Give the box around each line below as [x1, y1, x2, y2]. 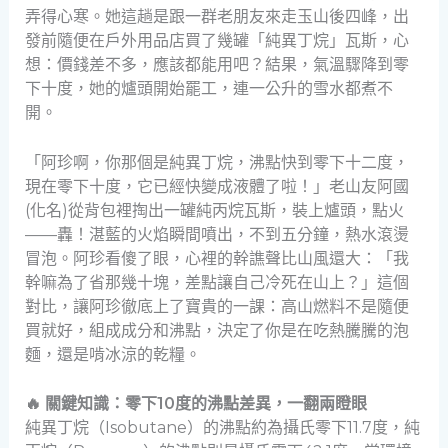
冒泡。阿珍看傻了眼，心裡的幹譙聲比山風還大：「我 [24, 248, 409, 268]
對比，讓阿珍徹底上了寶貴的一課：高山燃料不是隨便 [24, 296, 409, 316]
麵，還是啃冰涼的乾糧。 [24, 344, 201, 364]
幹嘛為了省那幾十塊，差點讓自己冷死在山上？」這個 [24, 272, 409, 292]
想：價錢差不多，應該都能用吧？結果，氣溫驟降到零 [24, 55, 409, 74]
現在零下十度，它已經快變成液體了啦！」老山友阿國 [24, 176, 409, 196]
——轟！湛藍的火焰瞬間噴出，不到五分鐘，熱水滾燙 [24, 224, 409, 244]
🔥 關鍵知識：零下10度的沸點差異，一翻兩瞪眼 [24, 394, 367, 414]
